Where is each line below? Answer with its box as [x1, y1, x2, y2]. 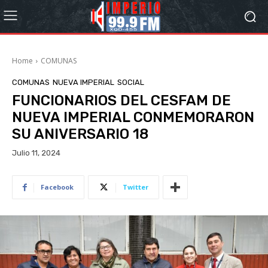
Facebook [41, 182, 74, 192]
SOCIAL [117, 78, 144, 87]
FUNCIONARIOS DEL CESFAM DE [12, 92, 231, 109]
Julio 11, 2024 [12, 148, 60, 158]
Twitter [123, 182, 148, 192]
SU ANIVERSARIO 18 [12, 126, 148, 142]
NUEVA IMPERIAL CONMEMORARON [12, 109, 254, 126]
